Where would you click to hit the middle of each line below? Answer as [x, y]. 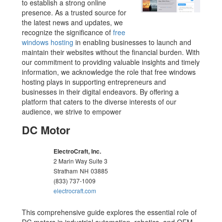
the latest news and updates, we [73, 22]
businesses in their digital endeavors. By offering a [101, 91]
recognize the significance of [68, 32]
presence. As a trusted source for [74, 12]
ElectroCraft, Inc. [78, 151]
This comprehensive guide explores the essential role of [110, 212]
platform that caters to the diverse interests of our [99, 101]
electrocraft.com [75, 190]
